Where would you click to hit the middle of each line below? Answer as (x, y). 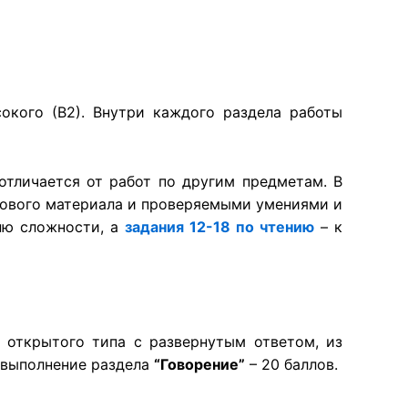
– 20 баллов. (291, 365)
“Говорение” (199, 365)
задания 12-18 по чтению (219, 226)
